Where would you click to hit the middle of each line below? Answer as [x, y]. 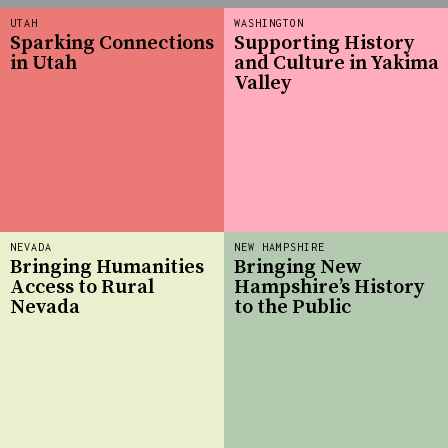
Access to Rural [82, 287]
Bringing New [298, 267]
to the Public [292, 307]
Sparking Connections [112, 43]
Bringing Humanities [107, 267]
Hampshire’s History [329, 287]
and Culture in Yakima [336, 63]
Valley [262, 83]
